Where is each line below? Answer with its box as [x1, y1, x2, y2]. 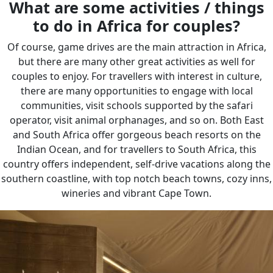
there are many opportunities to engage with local [20, 84, 253, 97]
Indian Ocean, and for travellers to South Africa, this [16, 143, 257, 156]
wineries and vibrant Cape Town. [62, 186, 211, 200]
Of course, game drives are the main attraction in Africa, [7, 40, 266, 54]
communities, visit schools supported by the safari [20, 99, 253, 112]
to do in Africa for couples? [33, 15, 240, 36]
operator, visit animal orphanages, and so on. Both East [9, 113, 264, 127]
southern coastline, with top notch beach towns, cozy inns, [1, 172, 272, 185]
